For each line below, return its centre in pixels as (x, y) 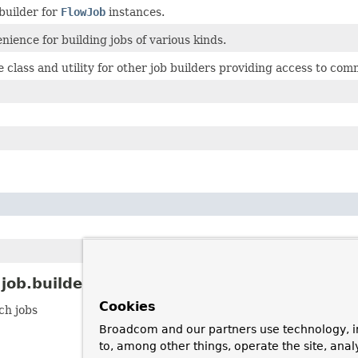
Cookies (127, 306)
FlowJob (83, 12)
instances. (135, 12)
